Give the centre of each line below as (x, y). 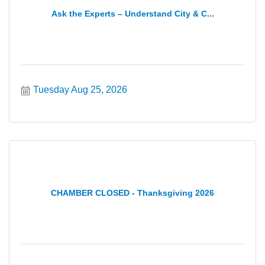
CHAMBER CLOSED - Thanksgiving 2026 (132, 193)
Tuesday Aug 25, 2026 (80, 90)
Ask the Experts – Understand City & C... (132, 13)
